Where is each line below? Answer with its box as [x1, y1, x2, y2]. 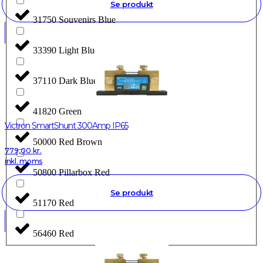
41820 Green [33, 106, 82, 116]
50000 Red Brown [33, 136, 102, 147]
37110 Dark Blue [33, 75, 97, 86]
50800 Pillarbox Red [33, 167, 110, 177]
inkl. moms [5, 157, 42, 166]
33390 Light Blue [33, 45, 99, 55]
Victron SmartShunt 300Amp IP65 [5, 120, 128, 131]
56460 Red [33, 228, 74, 238]
